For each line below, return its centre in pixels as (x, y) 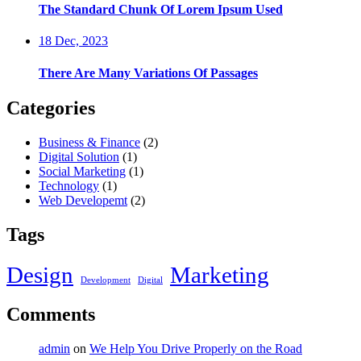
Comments (51, 315)
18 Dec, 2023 (73, 41)
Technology (69, 185)
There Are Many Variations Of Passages (148, 73)
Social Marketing (82, 171)
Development (106, 280)
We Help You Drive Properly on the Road (196, 349)
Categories (51, 108)
